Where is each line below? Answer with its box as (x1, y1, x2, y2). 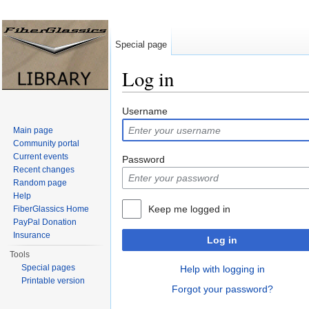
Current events (13, 152, 69, 161)
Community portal (13, 139, 80, 148)
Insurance (13, 230, 51, 240)
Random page (13, 178, 68, 188)
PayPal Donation (13, 217, 77, 227)
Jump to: (122, 92, 163, 103)
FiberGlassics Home (13, 204, 90, 214)
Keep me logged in (148, 203, 230, 215)
